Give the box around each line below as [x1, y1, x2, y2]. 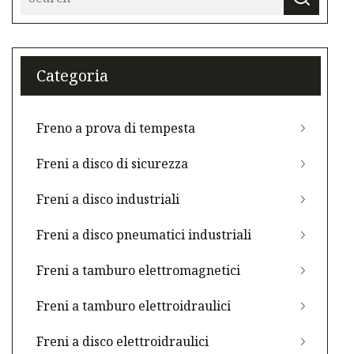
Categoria [36, 65, 108, 87]
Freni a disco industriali [36, 190, 179, 209]
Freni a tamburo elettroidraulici [36, 297, 231, 315]
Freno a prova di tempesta [36, 119, 195, 137]
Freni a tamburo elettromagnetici [36, 262, 240, 280]
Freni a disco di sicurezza [36, 155, 188, 173]
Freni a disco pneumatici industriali [36, 226, 251, 244]
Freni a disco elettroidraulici [36, 333, 209, 351]
